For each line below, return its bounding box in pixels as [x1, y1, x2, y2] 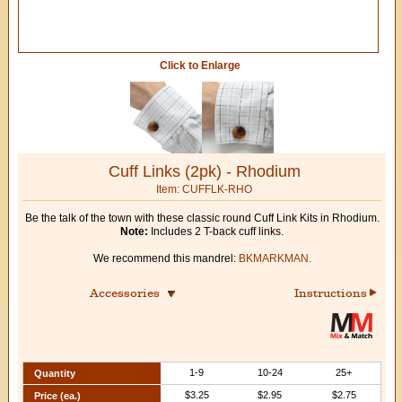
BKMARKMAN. [238, 251, 311, 265]
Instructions [294, 285, 370, 300]
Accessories [90, 285, 170, 300]
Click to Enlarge [159, 58, 240, 72]
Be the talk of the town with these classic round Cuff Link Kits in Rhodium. [24, 211, 380, 224]
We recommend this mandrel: [92, 251, 239, 265]
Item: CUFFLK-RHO [156, 182, 252, 196]
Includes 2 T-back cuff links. [148, 224, 284, 238]
